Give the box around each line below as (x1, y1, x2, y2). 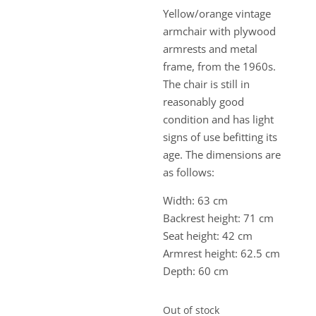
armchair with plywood (163, 24, 276, 38)
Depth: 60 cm (163, 264, 229, 278)
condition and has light (163, 112, 274, 126)
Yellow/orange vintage (163, 6, 272, 20)
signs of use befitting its (163, 130, 278, 144)
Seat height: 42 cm (163, 229, 253, 243)
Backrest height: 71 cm (163, 211, 274, 225)
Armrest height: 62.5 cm (163, 246, 281, 260)
